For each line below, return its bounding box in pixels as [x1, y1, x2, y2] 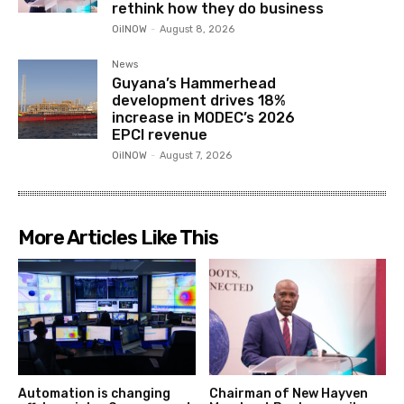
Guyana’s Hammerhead [112, 74, 277, 92]
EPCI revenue [112, 125, 208, 143]
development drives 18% [112, 91, 287, 109]
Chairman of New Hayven [208, 386, 368, 402]
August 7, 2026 [160, 149, 233, 161]
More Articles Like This [18, 225, 218, 250]
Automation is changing [18, 386, 170, 402]
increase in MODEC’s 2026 [112, 108, 296, 126]
